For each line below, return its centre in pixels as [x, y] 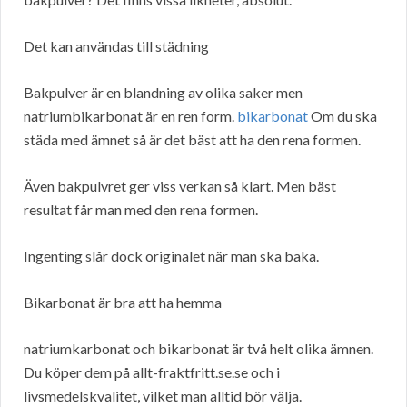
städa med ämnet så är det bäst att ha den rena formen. [192, 140]
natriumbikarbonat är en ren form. [130, 116]
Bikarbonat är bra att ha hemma [123, 303]
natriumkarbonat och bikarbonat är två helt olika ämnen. [199, 349]
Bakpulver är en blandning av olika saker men [163, 93]
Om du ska [342, 116]
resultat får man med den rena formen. [141, 210]
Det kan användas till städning [116, 46]
